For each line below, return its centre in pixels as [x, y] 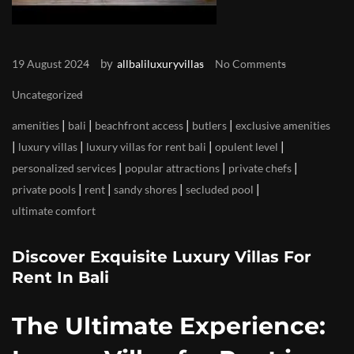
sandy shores [145, 189]
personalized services [64, 168]
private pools [44, 189]
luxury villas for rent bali [146, 147]
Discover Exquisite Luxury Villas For [162, 257]
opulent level [247, 147]
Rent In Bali [60, 277]
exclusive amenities [283, 125]
